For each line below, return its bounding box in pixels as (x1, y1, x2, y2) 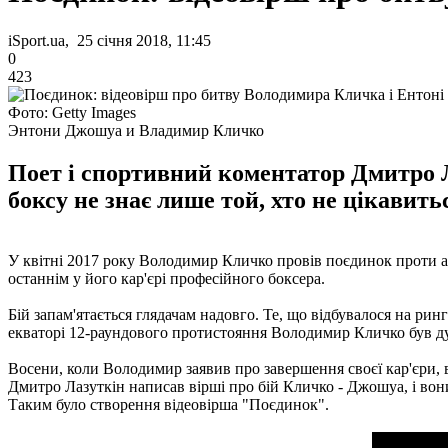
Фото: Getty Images (8, 103, 136, 121)
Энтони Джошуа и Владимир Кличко (8, 121, 264, 139)
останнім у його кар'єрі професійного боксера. (8, 269, 325, 287)
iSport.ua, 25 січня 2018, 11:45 (8, 31, 211, 49)
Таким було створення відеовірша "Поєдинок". (8, 395, 329, 413)
